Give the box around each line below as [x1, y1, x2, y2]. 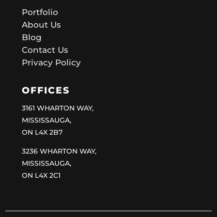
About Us [21, 20, 61, 30]
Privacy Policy [21, 58, 81, 68]
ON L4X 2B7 [21, 128, 62, 137]
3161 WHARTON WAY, [21, 104, 93, 113]
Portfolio [21, 7, 58, 17]
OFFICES [21, 85, 70, 96]
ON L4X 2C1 [21, 171, 61, 180]
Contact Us [21, 45, 68, 55]
